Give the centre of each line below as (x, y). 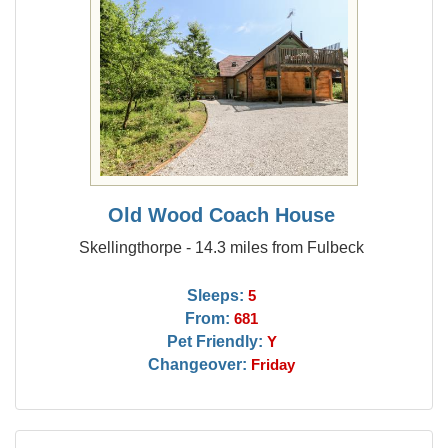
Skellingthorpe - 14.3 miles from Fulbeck (222, 247)
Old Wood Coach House (222, 215)
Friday (273, 365)
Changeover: (198, 364)
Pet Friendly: (214, 341)
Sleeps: (216, 295)
